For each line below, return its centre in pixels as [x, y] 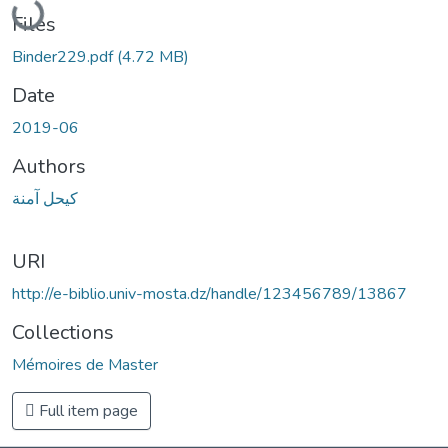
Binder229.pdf [64, 56]
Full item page [86, 410]
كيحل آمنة [45, 198]
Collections [63, 332]
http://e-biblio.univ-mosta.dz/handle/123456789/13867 [209, 293]
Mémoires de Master [85, 364]
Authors [49, 166]
